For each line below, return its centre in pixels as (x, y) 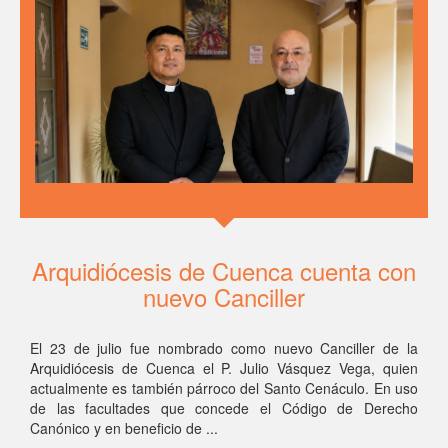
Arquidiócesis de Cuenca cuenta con (223, 270)
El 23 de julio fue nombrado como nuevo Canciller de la (224, 347)
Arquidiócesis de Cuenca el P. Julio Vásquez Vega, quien (224, 367)
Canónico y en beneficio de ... (123, 427)
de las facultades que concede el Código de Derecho (224, 407)
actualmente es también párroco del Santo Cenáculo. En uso (224, 387)
